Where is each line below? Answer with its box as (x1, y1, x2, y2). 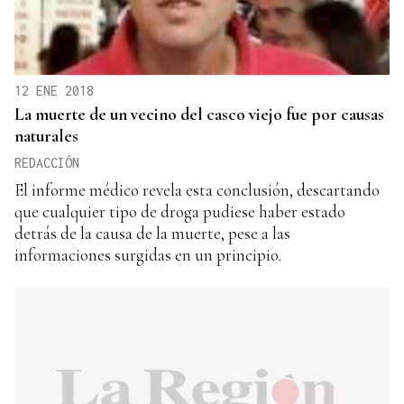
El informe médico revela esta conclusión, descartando (14, 179, 380, 200)
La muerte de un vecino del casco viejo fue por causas (14, 103, 384, 124)
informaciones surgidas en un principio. (14, 243, 281, 265)
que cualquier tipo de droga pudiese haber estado (14, 200, 345, 222)
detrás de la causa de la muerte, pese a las (14, 222, 290, 243)
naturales (14, 124, 78, 146)
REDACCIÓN (14, 154, 79, 170)
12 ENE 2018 (14, 82, 94, 98)
